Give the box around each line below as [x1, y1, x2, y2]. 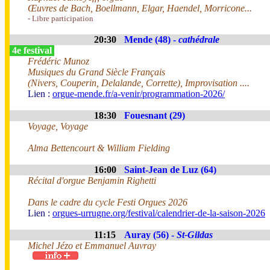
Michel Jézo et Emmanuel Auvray [28, 240, 156, 251]
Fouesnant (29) [124, 110, 185, 121]
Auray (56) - [124, 230, 177, 240]
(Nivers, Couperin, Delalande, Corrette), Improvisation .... [28, 78, 250, 88]
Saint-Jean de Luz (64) [124, 165, 216, 175]
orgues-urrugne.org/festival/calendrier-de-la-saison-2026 [52, 208, 265, 218]
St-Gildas [177, 230, 213, 240]
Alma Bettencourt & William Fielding [28, 143, 170, 153]
